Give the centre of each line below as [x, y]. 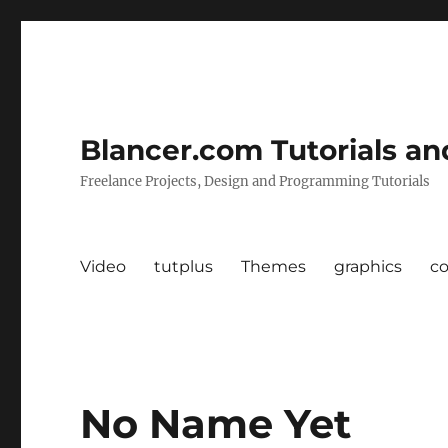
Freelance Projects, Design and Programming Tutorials [255, 181]
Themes [274, 266]
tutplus [184, 266]
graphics [368, 266]
